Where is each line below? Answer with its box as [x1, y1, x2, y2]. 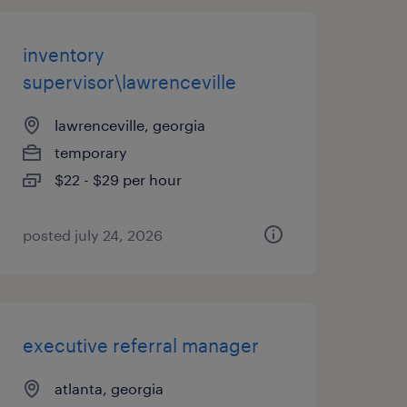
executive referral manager [22, 334, 259, 356]
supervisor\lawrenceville [22, 71, 236, 93]
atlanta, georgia [54, 380, 164, 397]
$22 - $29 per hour [54, 171, 182, 188]
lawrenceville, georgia [54, 116, 205, 134]
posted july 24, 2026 [22, 226, 163, 243]
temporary [54, 144, 127, 161]
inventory [22, 44, 104, 65]
